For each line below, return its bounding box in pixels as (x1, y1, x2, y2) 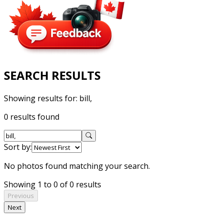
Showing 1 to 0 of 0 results (4, 179, 101, 190)
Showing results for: (4, 92, 79, 104)
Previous (8, 191, 34, 200)
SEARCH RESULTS (4, 67, 101, 83)
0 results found (4, 111, 59, 122)
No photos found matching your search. (4, 160, 150, 171)
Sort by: (4, 141, 32, 152)
